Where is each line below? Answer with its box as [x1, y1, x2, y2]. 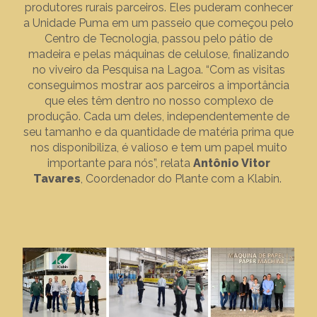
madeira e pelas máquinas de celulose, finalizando [28, 47, 289, 61]
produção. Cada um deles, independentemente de [28, 110, 289, 123]
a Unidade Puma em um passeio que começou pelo [23, 16, 294, 30]
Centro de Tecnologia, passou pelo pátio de [45, 32, 272, 45]
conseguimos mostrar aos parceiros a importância [28, 79, 289, 92]
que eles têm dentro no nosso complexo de [44, 94, 273, 108]
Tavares [33, 172, 81, 185]
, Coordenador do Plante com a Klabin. [80, 172, 284, 185]
